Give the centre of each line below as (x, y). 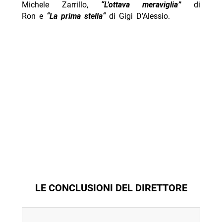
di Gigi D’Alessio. (138, 16)
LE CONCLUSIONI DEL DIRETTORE (111, 188)
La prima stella (76, 16)
